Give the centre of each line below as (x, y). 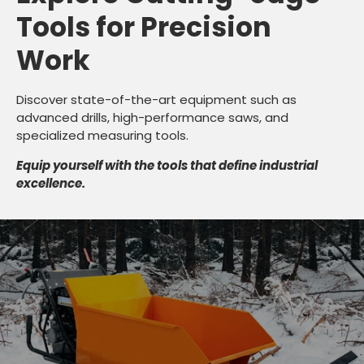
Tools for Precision (144, 28)
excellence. (51, 183)
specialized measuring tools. (102, 135)
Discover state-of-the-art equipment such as (156, 99)
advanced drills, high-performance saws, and (152, 117)
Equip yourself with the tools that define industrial (167, 165)
